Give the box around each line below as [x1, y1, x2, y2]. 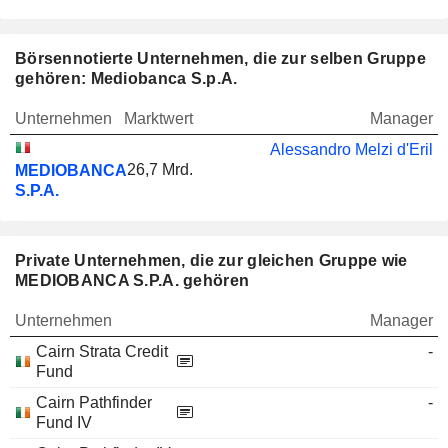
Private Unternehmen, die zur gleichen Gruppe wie [15, 252, 408, 269]
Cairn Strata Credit [36, 343, 168, 360]
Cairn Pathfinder [36, 394, 152, 411]
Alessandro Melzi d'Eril [270, 141, 433, 158]
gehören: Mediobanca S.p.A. [15, 70, 238, 87]
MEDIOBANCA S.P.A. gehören [15, 272, 250, 289]
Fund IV [36, 414, 92, 431]
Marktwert [124, 110, 193, 127]
